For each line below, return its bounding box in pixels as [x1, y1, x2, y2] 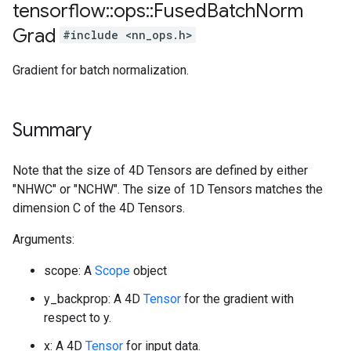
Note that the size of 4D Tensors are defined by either [13, 163, 308, 178]
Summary [13, 118, 92, 142]
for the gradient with [181, 291, 294, 306]
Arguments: [13, 232, 74, 247]
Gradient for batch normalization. [13, 63, 189, 78]
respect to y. [44, 310, 111, 325]
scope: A [44, 263, 95, 278]
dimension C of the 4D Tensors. [13, 201, 185, 215]
